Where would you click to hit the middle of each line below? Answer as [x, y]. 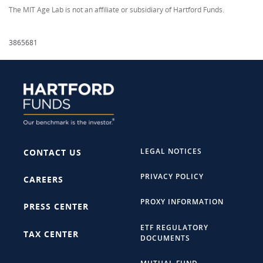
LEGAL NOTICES [171, 151]
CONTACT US [53, 152]
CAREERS [43, 180]
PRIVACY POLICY [172, 177]
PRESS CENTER [56, 207]
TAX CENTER [51, 234]
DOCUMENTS [165, 238]
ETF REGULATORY [174, 227]
